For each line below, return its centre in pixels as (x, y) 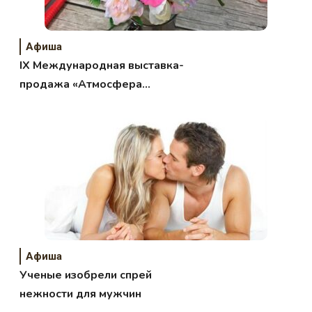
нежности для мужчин (81, 294)
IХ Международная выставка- (102, 66)
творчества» (54, 103)
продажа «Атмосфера (81, 85)
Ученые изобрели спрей (86, 275)
